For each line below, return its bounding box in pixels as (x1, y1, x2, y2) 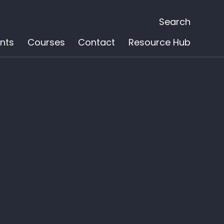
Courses (27, 35, 65, 48)
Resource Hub (128, 35, 190, 48)
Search (158, 15, 190, 28)
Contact (78, 35, 115, 48)
